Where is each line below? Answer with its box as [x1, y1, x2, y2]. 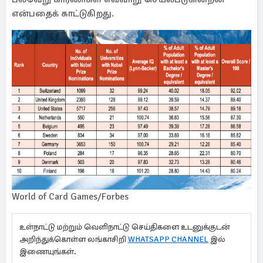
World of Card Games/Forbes [12, 191, 129, 203]
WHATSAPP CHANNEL [128, 234, 208, 244]
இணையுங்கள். [19, 247, 80, 257]
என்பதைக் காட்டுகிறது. [12, 8, 114, 19]
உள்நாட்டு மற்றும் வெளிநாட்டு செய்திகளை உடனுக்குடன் [19, 222, 230, 232]
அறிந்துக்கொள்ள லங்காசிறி [19, 234, 128, 244]
